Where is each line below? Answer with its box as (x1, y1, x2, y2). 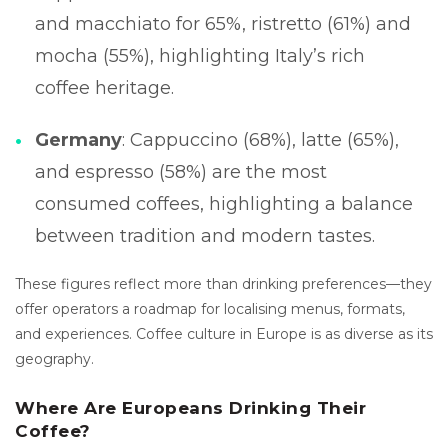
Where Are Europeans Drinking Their (15, 397, 366, 418)
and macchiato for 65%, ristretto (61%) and (35, 12, 411, 35)
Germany (35, 128, 122, 151)
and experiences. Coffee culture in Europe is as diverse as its (15, 324, 433, 343)
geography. (15, 349, 94, 368)
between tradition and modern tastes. (35, 224, 375, 247)
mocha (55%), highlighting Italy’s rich (35, 44, 365, 67)
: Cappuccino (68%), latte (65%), (122, 128, 399, 151)
